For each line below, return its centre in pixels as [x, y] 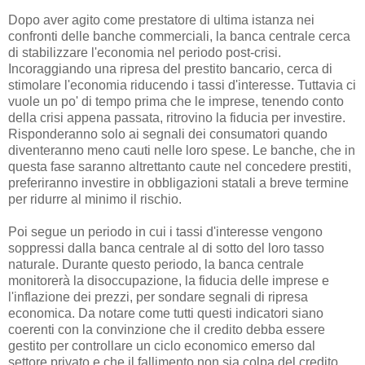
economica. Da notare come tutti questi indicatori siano [166, 314]
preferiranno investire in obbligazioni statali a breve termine [178, 183]
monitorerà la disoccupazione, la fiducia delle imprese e [169, 281]
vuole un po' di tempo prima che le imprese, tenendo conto [176, 102]
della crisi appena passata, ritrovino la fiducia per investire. [177, 118]
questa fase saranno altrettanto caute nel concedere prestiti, [180, 167]
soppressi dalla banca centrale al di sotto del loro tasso [166, 248]
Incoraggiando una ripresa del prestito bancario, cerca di [170, 69]
